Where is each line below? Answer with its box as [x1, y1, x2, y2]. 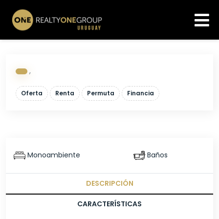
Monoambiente [27, 150, 80, 160]
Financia [127, 88, 154, 97]
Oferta [21, 88, 43, 97]
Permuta [87, 88, 114, 97]
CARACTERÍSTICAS [77, 198, 142, 209]
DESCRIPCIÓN [86, 178, 133, 188]
